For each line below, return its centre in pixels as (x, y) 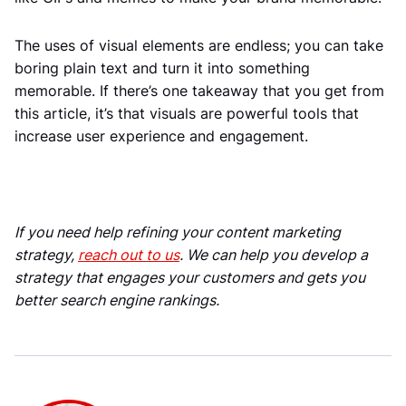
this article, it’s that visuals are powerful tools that (187, 114)
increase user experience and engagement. (161, 136)
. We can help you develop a (274, 255)
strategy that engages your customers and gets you (190, 278)
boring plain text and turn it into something (162, 68)
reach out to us (129, 255)
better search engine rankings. (117, 300)
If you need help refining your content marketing (178, 232)
